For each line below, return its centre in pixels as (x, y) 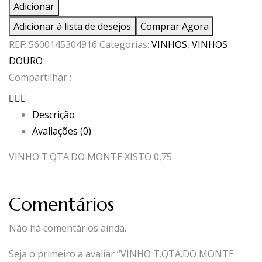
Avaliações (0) (62, 131)
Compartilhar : (40, 77)
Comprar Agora (175, 27)
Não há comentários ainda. (68, 228)
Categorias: (125, 45)
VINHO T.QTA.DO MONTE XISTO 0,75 (90, 157)
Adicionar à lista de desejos (72, 27)
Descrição (54, 115)
